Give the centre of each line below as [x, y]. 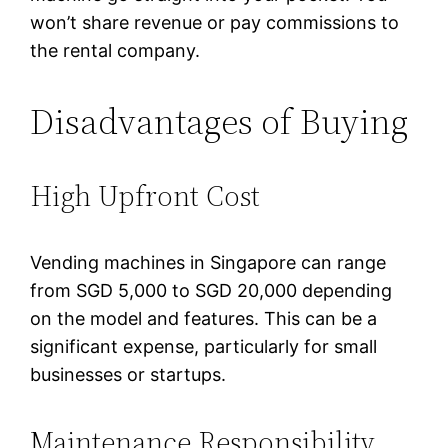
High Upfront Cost [145, 195]
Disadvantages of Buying [219, 122]
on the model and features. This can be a [204, 318]
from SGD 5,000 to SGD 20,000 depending [211, 290]
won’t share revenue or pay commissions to [215, 23]
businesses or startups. [128, 374]
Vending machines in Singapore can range [208, 262]
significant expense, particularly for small [204, 346]
